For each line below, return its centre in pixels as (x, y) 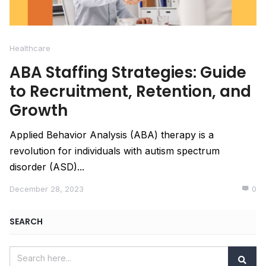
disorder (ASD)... (47, 167)
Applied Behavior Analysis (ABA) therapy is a (112, 134)
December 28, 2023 (47, 189)
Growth (39, 110)
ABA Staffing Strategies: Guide (128, 72)
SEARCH (26, 221)
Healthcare (30, 48)
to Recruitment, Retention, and (130, 91)
